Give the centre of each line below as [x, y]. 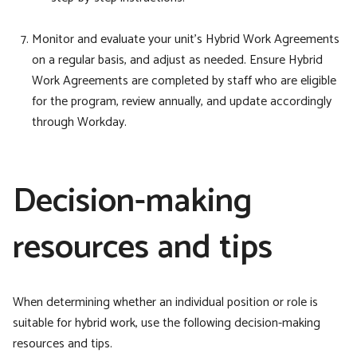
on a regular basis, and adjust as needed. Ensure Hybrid [177, 60]
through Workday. [82, 122]
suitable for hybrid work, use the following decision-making [167, 323]
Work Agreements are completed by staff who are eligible [184, 80]
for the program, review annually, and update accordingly [182, 101]
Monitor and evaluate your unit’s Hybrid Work [153, 39]
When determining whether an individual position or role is [165, 302]
